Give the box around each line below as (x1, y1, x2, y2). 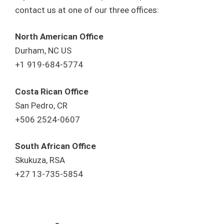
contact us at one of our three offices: (15, 4, 159, 15)
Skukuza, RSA (15, 155, 65, 165)
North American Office (15, 31, 103, 41)
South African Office (15, 141, 96, 151)
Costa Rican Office (15, 86, 88, 96)
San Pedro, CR (15, 100, 67, 110)
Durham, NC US (15, 45, 71, 55)
